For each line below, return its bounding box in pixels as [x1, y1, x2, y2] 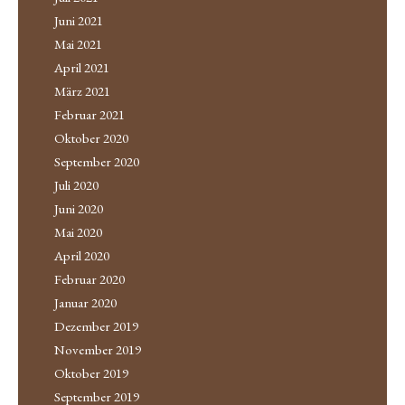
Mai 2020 [54, 222, 102, 240]
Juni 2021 [54, 11, 103, 29]
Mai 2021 [54, 34, 102, 52]
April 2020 [54, 246, 109, 264]
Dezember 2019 [54, 316, 138, 334]
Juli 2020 [54, 175, 99, 193]
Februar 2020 [54, 269, 125, 287]
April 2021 [54, 58, 109, 76]
